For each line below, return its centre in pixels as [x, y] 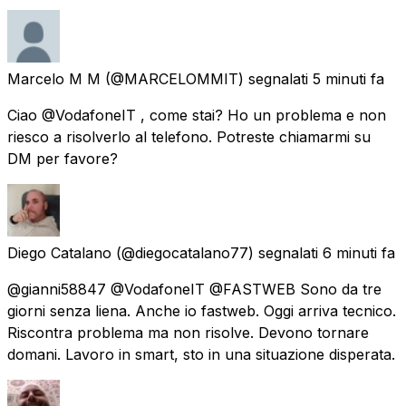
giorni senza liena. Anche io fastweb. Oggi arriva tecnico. [202, 310]
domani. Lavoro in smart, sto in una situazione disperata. [201, 354]
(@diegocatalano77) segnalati [217, 252]
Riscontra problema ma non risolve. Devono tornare [188, 332]
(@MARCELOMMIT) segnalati [207, 78]
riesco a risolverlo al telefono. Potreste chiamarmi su [189, 136]
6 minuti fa [359, 252]
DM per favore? [63, 158]
